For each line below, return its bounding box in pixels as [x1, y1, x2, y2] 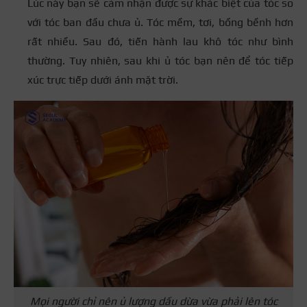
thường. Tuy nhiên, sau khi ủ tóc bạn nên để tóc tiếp [27, 54, 293, 68]
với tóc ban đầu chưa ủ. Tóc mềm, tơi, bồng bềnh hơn [27, 16, 293, 29]
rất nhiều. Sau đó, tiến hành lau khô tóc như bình [27, 35, 293, 49]
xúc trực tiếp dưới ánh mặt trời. [27, 73, 178, 87]
